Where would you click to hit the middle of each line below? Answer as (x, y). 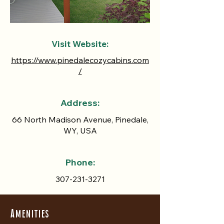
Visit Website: (80, 44)
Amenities (29, 213)
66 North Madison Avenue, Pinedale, (80, 119)
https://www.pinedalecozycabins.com (80, 60)
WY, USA (80, 130)
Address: (80, 103)
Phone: (80, 162)
